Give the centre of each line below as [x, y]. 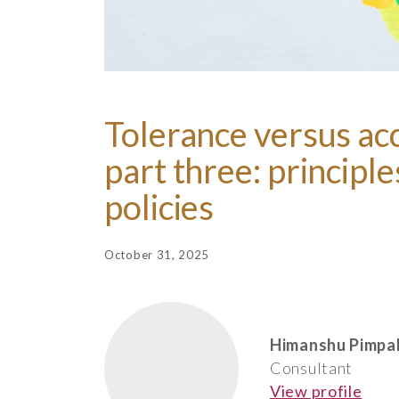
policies [159, 206]
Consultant [311, 368]
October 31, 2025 [157, 254]
